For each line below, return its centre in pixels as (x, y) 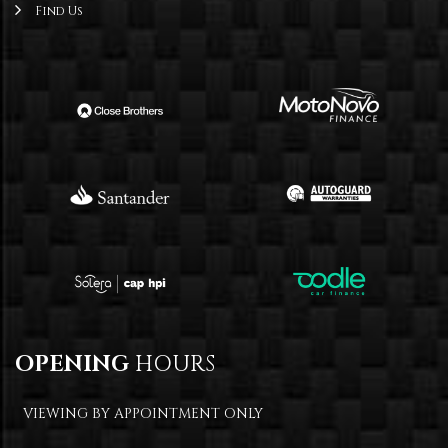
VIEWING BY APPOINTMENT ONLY (143, 414)
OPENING (72, 365)
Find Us (59, 11)
